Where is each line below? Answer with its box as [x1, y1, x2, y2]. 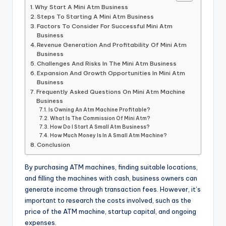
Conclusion [37, 141, 71, 149]
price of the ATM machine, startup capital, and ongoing [25, 207, 196, 216]
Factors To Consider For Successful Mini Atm [37, 22, 173, 30]
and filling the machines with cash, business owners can [25, 174, 197, 183]
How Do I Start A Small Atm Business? [50, 124, 150, 131]
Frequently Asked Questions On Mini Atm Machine [36, 88, 186, 96]
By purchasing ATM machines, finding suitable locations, [25, 163, 198, 172]
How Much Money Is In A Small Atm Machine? [50, 132, 167, 139]
